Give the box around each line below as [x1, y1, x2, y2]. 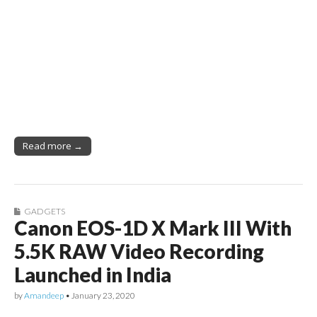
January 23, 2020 [71, 289, 135, 301]
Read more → [23, 139, 83, 152]
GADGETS [24, 205, 65, 217]
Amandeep [24, 289, 64, 301]
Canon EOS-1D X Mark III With [14, 215, 292, 240]
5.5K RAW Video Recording [14, 238, 264, 263]
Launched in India [14, 262, 171, 287]
